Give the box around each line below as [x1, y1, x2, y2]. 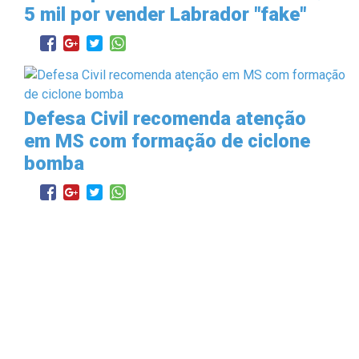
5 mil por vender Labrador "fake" [24, 2, 306, 26]
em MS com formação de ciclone [24, 129, 310, 152]
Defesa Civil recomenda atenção [24, 107, 306, 130]
